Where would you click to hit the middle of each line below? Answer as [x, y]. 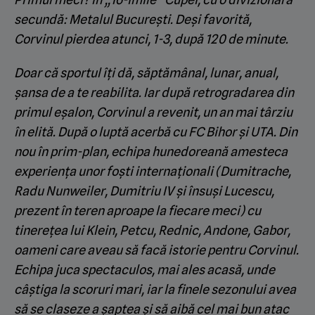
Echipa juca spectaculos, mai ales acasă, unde [144, 269]
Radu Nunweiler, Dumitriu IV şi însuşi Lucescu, [144, 191]
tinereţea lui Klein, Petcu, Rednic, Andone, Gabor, [152, 230]
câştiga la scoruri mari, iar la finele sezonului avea [155, 289]
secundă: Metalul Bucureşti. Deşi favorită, [133, 19]
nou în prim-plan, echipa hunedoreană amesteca [151, 151]
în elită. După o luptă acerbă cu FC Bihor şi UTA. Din [156, 131]
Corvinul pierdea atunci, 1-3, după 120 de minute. [151, 39]
